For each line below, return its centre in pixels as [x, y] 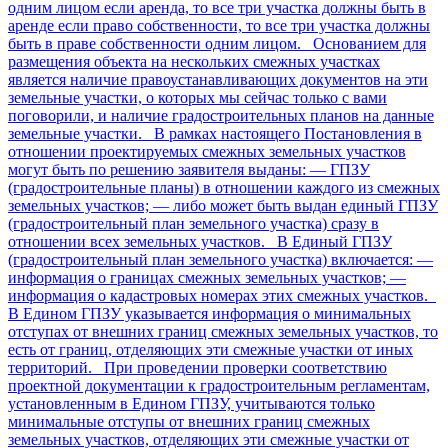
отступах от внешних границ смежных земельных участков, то [223, 331]
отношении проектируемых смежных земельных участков [207, 151]
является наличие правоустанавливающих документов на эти [218, 79]
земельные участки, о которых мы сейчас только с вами [197, 97]
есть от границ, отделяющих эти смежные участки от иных [210, 349]
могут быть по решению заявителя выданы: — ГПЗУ [189, 169]
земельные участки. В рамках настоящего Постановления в [215, 133]
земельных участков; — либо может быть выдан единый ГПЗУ [223, 205]
